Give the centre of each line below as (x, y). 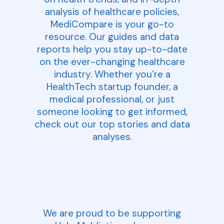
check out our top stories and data (112, 124)
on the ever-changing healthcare (112, 61)
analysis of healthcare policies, (112, 11)
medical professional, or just (112, 99)
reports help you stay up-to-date (112, 49)
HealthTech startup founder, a (112, 86)
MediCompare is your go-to (112, 24)
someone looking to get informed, (112, 111)
